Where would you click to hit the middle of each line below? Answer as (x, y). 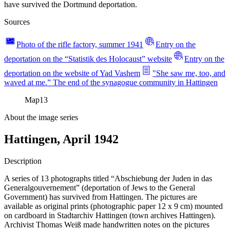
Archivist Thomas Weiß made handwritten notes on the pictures (107, 224)
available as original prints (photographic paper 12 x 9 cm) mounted (113, 206)
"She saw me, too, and (189, 73)
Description (23, 161)
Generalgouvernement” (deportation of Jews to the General (100, 187)
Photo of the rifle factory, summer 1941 (80, 44)
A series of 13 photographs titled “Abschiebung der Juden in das (108, 178)
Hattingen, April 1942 (61, 139)
